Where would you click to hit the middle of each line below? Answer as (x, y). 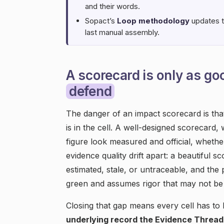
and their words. (112, 6)
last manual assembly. (122, 32)
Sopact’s (101, 21)
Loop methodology (153, 21)
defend (90, 91)
